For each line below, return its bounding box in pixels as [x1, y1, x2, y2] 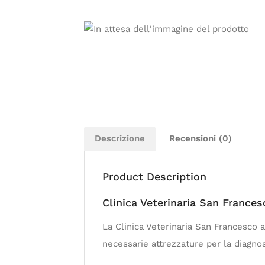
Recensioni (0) [169, 133, 232, 144]
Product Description [102, 170, 206, 183]
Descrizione [95, 133, 145, 144]
